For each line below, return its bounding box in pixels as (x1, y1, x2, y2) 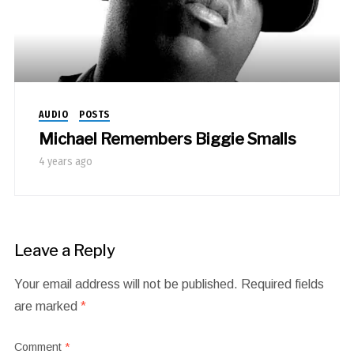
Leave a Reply (13, 241, 115, 261)
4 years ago (38, 155, 92, 169)
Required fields (240, 277, 324, 292)
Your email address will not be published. (13, 277, 238, 292)
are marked (13, 299, 81, 314)
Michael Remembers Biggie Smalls (38, 130, 296, 149)
